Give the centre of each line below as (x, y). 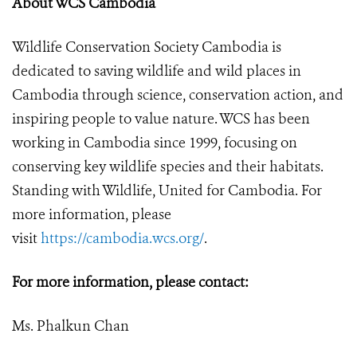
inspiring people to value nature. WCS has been (161, 119)
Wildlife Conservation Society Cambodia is (147, 47)
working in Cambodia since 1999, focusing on (155, 143)
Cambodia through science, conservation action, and (178, 95)
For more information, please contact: (130, 282)
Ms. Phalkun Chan (71, 326)
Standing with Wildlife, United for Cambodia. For (167, 191)
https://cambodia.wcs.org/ (122, 239)
